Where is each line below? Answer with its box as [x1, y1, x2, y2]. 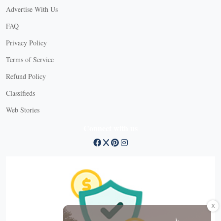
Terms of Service [6, 54, 54, 64]
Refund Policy [6, 71, 46, 81]
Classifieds [6, 88, 35, 98]
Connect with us [83, 122, 138, 134]
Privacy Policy [6, 37, 47, 47]
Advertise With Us [6, 4, 58, 14]
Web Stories [6, 105, 39, 114]
